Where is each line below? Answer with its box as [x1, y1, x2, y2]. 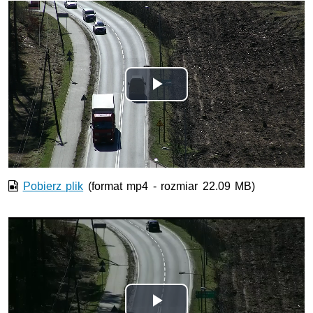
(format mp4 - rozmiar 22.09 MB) [83, 180, 256, 193]
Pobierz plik [22, 180, 84, 193]
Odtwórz [156, 88, 235, 112]
